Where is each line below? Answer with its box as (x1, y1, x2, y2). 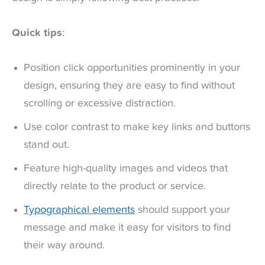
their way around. (24, 240, 108, 251)
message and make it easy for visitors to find (24, 222, 231, 234)
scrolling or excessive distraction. (24, 98, 179, 109)
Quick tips (12, 28, 62, 39)
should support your (135, 205, 230, 216)
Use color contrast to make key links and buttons (24, 122, 250, 133)
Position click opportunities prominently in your (24, 63, 240, 74)
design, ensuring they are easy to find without (24, 80, 235, 92)
